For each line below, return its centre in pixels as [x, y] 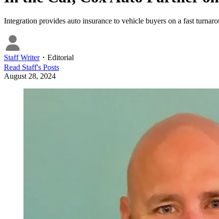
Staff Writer [22, 57]
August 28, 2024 [30, 76]
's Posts [48, 67]
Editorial [61, 57]
